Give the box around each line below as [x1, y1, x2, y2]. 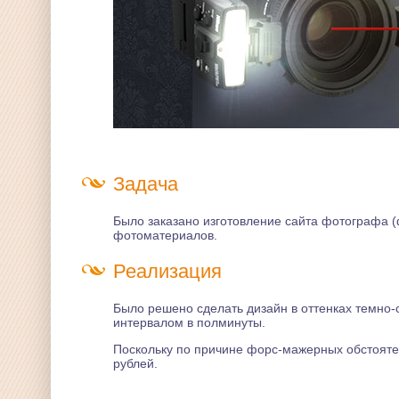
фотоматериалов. [113, 228, 217, 242]
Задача [113, 173, 178, 195]
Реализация [113, 260, 222, 282]
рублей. [113, 356, 158, 370]
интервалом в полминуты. [113, 315, 265, 330]
